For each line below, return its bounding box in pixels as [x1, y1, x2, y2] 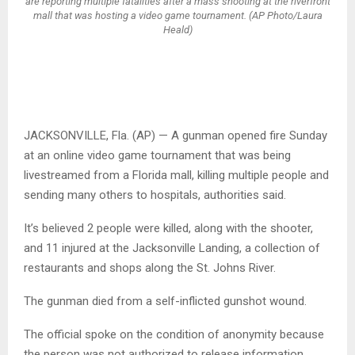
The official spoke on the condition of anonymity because [24, 327, 324, 342]
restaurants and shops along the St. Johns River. [24, 261, 276, 276]
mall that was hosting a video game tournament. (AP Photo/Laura [32, 9, 323, 21]
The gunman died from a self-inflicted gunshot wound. [24, 294, 307, 309]
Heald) [162, 23, 193, 36]
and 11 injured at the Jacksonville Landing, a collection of [24, 241, 320, 256]
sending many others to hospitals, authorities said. [24, 188, 286, 203]
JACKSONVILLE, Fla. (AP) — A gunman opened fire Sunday [24, 128, 327, 143]
